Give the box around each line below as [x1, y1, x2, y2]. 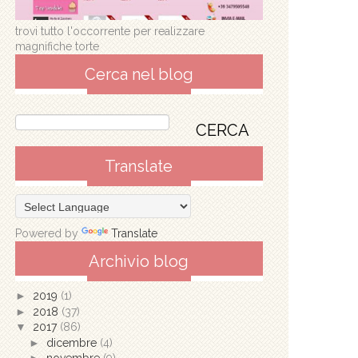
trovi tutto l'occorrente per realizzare [14, 24, 205, 38]
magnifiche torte [14, 39, 99, 53]
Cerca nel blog [84, 64, 193, 84]
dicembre [46, 336, 100, 349]
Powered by [14, 227, 82, 241]
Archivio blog [89, 252, 189, 272]
